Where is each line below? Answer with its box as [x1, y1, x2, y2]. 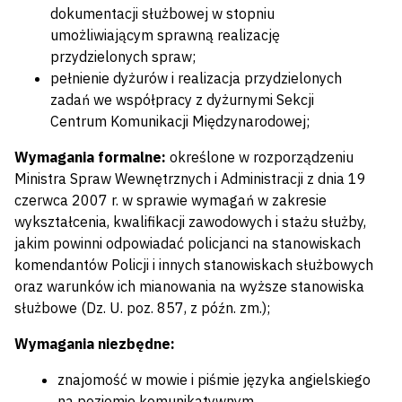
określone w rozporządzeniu [166, 148, 354, 167]
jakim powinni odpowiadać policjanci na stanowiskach [14, 234, 361, 253]
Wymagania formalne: [14, 148, 166, 167]
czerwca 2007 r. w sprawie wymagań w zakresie [14, 191, 327, 210]
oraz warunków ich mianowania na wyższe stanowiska [14, 277, 364, 296]
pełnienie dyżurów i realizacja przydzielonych [50, 69, 342, 88]
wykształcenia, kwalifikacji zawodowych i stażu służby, [14, 213, 366, 232]
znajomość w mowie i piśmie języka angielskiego [57, 371, 371, 389]
